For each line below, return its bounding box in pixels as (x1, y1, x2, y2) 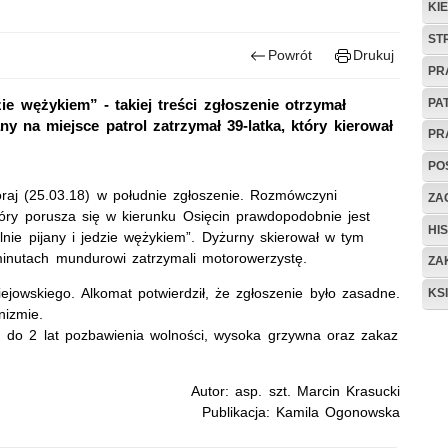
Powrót (268, 47, 313, 63)
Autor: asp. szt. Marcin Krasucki (191, 383, 400, 400)
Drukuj (353, 47, 394, 63)
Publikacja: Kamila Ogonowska (201, 404, 400, 421)
